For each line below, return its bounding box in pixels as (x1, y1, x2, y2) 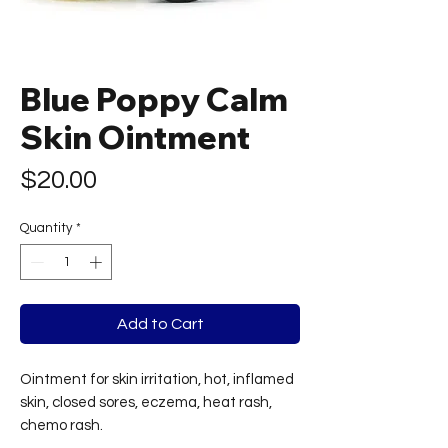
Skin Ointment (20, 117, 250, 157)
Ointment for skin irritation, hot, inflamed (20, 371, 294, 387)
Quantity (20, 221, 72, 235)
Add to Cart (116, 315, 204, 332)
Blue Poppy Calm (20, 79, 288, 119)
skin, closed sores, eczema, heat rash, (20, 394, 272, 410)
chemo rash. (20, 417, 103, 433)
